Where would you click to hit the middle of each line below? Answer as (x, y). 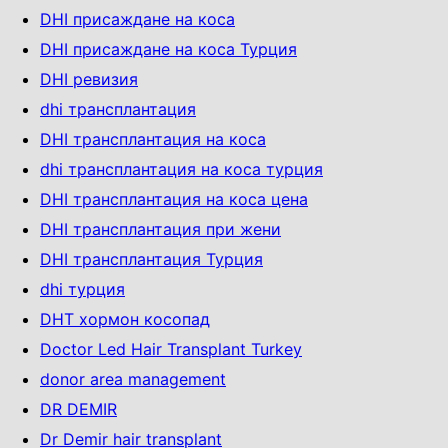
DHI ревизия (89, 78)
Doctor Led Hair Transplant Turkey (171, 348)
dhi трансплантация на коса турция (181, 168)
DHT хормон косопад (125, 318)
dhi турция (82, 288)
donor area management (133, 378)
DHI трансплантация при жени (160, 228)
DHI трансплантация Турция (151, 258)
